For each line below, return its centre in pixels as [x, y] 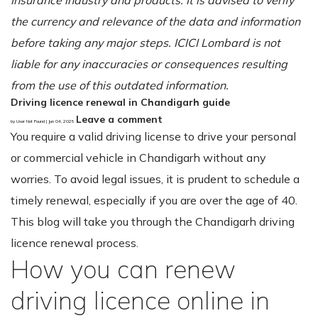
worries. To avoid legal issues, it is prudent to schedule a [155, 179]
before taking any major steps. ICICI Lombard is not [146, 42]
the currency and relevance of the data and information [155, 21]
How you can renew [123, 269]
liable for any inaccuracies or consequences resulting [149, 64]
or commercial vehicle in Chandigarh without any [138, 157]
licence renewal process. [75, 242]
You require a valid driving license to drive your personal [153, 136]
